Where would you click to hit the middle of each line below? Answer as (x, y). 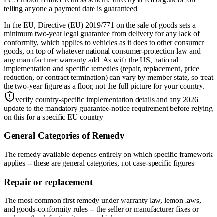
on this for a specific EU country (54, 117)
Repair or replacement (48, 182)
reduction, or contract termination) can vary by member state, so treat (108, 77)
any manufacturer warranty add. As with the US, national (91, 60)
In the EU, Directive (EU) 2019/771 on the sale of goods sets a (100, 25)
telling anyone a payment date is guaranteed (70, 8)
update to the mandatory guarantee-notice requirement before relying (108, 108)
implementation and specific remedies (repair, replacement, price (101, 68)
